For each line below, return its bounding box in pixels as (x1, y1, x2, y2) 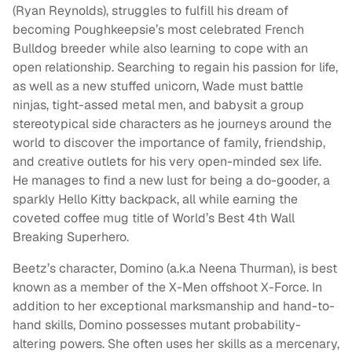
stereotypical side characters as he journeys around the (13, 115, 332, 133)
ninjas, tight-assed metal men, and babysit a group (13, 97, 304, 114)
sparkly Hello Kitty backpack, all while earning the (13, 191, 298, 208)
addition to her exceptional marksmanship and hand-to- (13, 298, 335, 315)
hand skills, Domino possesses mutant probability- (13, 317, 301, 334)
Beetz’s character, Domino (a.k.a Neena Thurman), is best (13, 260, 337, 277)
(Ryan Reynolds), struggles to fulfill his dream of (13, 2, 288, 20)
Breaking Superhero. (13, 229, 129, 246)
